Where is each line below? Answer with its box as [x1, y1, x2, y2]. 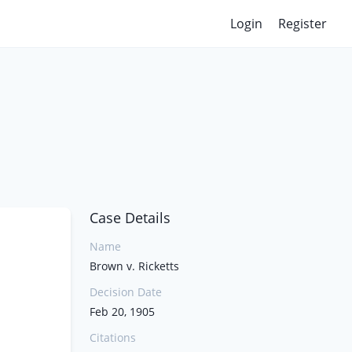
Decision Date [90, 284, 162, 299]
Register [278, 15, 327, 32]
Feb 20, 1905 [90, 304, 155, 319]
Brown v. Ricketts [90, 258, 179, 273]
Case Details [90, 208, 170, 227]
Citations [90, 330, 136, 345]
